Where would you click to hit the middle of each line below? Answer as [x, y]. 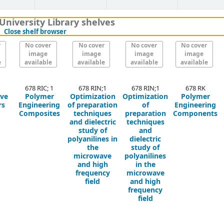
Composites [39, 113]
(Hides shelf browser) [99, 31]
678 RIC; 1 [39, 88]
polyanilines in [92, 139]
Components [195, 113]
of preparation [92, 105]
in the [145, 164]
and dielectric [92, 122]
